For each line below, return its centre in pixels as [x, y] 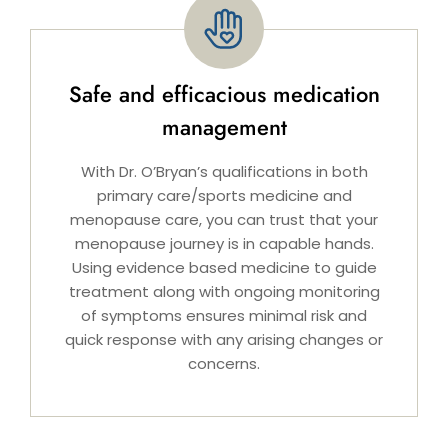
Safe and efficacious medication [224, 94]
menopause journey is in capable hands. [224, 244]
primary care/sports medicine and [224, 196]
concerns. [224, 364]
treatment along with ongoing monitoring [224, 292]
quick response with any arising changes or [224, 340]
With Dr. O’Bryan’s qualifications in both [224, 172]
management [224, 127]
